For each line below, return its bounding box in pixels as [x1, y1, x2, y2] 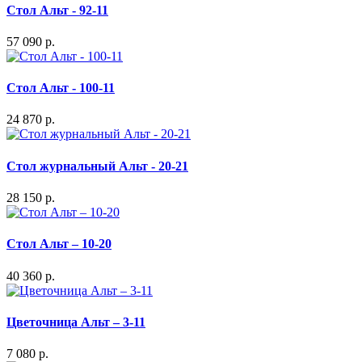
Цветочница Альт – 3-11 [6, 314, 145, 329]
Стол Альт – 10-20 [6, 237, 112, 251]
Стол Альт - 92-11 [6, 2, 108, 17]
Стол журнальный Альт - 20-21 [6, 158, 188, 173]
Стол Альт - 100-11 [6, 81, 115, 95]
